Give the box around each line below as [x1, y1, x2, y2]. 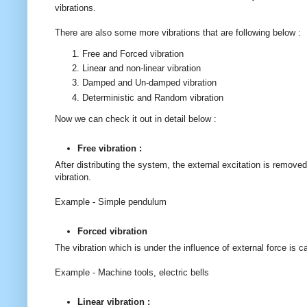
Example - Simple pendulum [55, 197, 169, 208]
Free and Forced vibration [82, 48, 186, 59]
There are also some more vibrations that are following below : [55, 27, 301, 38]
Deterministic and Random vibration [82, 92, 226, 103]
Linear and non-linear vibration [82, 63, 204, 74]
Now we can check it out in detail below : [55, 113, 219, 124]
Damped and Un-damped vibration [82, 77, 219, 88]
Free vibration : [77, 143, 145, 153]
